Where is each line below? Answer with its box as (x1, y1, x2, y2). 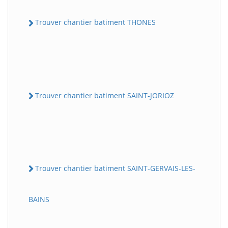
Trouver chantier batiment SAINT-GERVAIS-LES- (35, 163, 195, 173)
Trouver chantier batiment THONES (35, 17, 156, 27)
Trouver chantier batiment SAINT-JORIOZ (35, 90, 174, 100)
